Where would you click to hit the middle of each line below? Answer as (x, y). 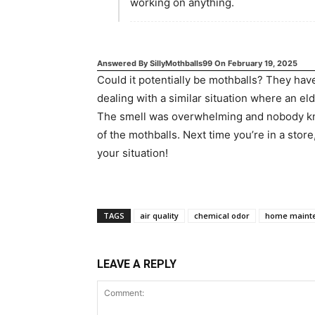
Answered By (123, 63)
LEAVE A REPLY (137, 264)
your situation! (133, 153)
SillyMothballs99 (181, 63)
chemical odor (222, 216)
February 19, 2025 (263, 63)
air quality (159, 216)
